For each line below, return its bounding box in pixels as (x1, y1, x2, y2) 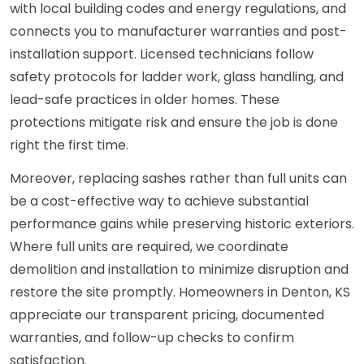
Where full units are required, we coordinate (10, 237, 288, 257)
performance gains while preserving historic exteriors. (10, 214, 354, 234)
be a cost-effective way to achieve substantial (10, 192, 309, 211)
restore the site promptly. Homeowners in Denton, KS (10, 283, 350, 302)
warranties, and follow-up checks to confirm (10, 328, 294, 348)
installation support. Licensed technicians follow (10, 45, 314, 64)
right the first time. (10, 136, 128, 155)
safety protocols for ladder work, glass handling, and (10, 67, 344, 87)
